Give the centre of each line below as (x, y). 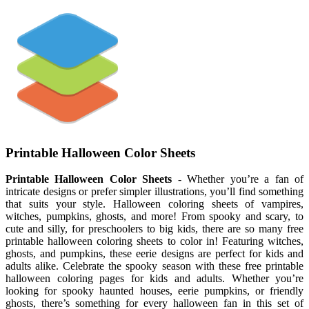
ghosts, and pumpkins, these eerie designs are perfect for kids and (154, 254)
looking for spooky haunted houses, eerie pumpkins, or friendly (154, 291)
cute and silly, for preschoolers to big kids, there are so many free (154, 229)
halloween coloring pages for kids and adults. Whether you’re (154, 279)
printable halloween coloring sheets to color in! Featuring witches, (154, 241)
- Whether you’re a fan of (238, 179)
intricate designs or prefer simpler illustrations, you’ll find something (154, 192)
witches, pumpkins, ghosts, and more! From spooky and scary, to (154, 217)
